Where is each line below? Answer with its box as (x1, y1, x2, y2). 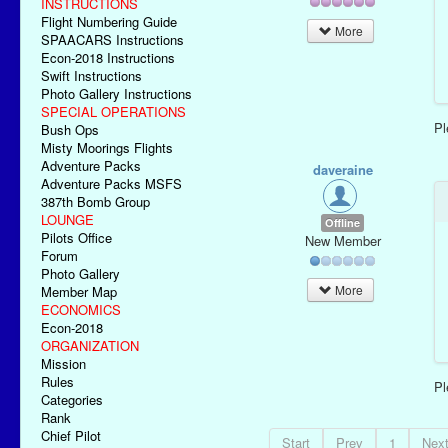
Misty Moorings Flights (41, 138, 173, 157)
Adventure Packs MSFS (41, 174, 182, 193)
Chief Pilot (41, 426, 101, 445)
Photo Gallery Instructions (41, 84, 192, 103)
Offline (325, 215, 361, 230)
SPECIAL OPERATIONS (41, 102, 186, 121)
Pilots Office (41, 228, 112, 247)
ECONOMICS (41, 300, 121, 319)
